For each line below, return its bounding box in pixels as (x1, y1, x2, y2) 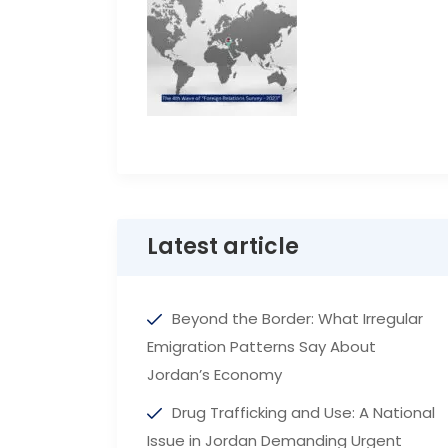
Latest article (147, 231, 299, 263)
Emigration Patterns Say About (147, 336, 376, 358)
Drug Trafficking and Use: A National (172, 402, 435, 424)
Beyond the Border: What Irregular (172, 308, 423, 330)
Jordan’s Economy (147, 364, 282, 386)
